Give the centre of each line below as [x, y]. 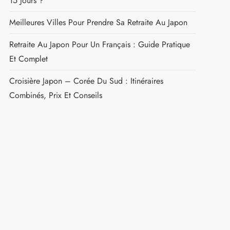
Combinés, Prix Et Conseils [55, 95]
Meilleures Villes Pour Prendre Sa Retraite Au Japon [98, 23]
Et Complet [28, 59]
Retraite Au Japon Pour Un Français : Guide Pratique [99, 45]
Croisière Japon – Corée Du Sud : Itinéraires [86, 81]
